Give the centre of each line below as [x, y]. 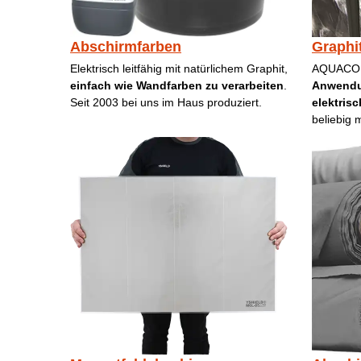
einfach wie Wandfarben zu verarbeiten [177, 86]
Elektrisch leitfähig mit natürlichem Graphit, [179, 69]
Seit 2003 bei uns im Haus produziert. [166, 103]
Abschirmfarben [126, 47]
